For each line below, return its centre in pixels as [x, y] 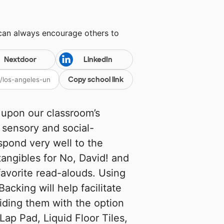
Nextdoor [20, 60]
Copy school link [96, 80]
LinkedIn [98, 60]
